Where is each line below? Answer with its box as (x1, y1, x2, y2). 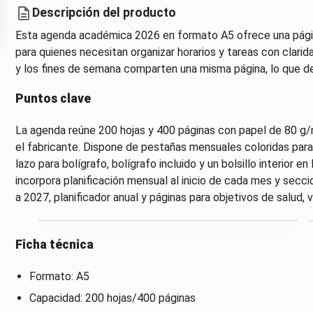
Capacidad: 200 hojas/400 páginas (29, 291, 196, 305)
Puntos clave (15, 91, 91, 105)
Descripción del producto (31, 6, 176, 20)
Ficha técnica (15, 237, 94, 252)
